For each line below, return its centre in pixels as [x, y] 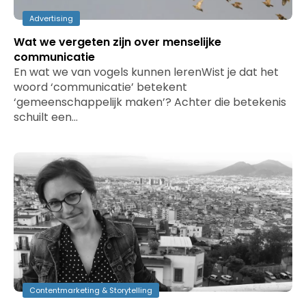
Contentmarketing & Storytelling [91, 290]
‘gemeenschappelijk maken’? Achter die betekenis [150, 102]
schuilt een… [46, 117]
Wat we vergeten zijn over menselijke [117, 42]
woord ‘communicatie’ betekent [100, 87]
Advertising [51, 18]
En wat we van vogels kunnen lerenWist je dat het [146, 72]
